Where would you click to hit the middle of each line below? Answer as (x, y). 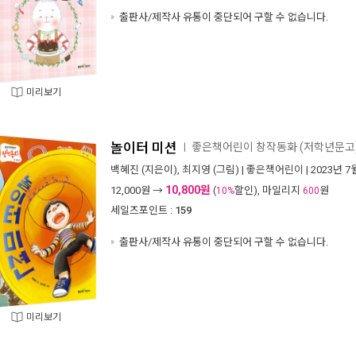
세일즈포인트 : (141, 210)
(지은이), (161, 170)
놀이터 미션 (144, 148)
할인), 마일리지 (269, 190)
